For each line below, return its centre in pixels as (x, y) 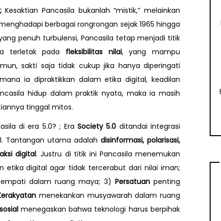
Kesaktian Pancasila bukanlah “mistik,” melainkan (93, 11)
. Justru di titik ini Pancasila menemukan (108, 154)
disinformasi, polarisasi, (141, 140)
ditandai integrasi (148, 126)
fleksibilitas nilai (93, 52)
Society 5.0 (97, 126)
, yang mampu (151, 52)
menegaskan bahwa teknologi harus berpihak (99, 209)
